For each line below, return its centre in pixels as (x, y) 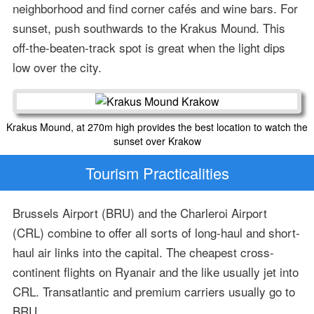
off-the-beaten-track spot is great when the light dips (149, 47)
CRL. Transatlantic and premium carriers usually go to (153, 292)
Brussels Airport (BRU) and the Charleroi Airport (139, 213)
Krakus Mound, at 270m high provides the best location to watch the (157, 127)
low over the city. (57, 67)
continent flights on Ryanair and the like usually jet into (155, 272)
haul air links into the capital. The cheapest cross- (143, 252)
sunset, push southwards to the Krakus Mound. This (149, 27)
